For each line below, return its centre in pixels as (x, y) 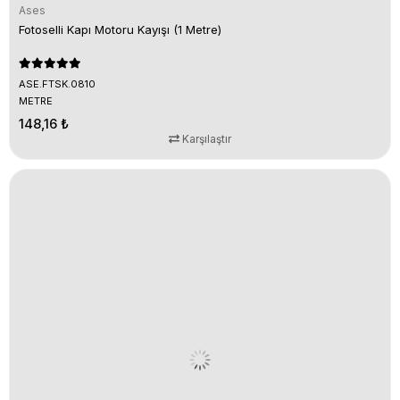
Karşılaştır (205, 139)
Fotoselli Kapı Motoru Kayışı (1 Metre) (120, 29)
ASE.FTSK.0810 (57, 84)
